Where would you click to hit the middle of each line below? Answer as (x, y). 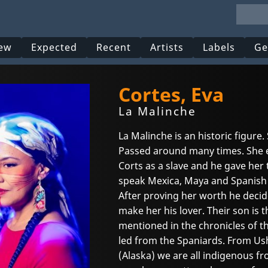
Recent (114, 48)
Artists (167, 48)
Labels (219, 48)
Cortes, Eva (171, 94)
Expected (54, 48)
